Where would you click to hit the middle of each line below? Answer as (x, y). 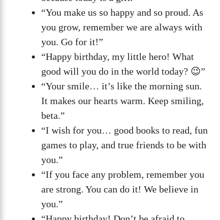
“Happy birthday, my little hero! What (118, 56)
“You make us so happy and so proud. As (122, 12)
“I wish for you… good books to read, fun (124, 130)
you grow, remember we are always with (122, 27)
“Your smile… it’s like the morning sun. (122, 86)
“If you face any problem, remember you (123, 174)
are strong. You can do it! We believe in (120, 189)
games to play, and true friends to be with (124, 145)
